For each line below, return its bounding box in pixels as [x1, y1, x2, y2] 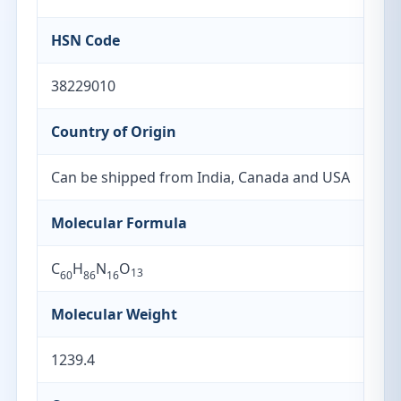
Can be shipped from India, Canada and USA [51, 167, 350, 187]
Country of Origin [51, 122, 176, 141]
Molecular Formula [51, 213, 187, 233]
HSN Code [51, 30, 120, 50]
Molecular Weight [51, 304, 177, 324]
